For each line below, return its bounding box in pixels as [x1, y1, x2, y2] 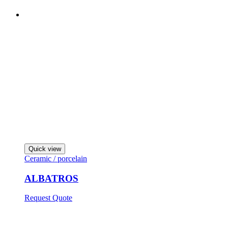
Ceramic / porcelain [24, 154, 87, 163]
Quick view [28, 145, 61, 153]
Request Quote [24, 193, 72, 203]
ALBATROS [24, 173, 78, 184]
